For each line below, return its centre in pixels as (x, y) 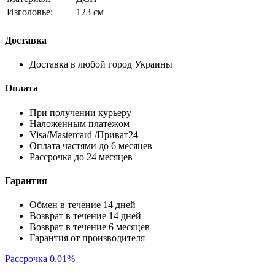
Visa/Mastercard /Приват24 (84, 134)
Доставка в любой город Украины (101, 64)
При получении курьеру (80, 112)
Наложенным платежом (79, 123)
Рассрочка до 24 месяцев (81, 157)
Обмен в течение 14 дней (83, 205)
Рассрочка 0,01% (40, 259)
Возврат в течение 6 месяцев (90, 227)
